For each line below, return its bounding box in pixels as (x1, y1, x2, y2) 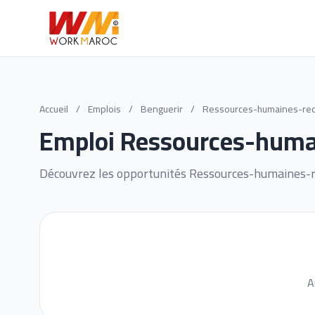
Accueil (39, 100, 68, 118)
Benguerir (141, 100, 185, 118)
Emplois (88, 100, 121, 118)
